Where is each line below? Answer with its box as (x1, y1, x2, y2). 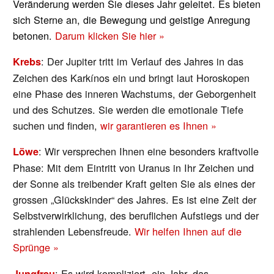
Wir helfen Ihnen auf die (135, 224, 242, 239)
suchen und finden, (13, 118, 101, 133)
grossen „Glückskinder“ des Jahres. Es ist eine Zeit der (13, 192, 257, 207)
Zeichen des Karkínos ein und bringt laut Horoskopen (13, 70, 250, 86)
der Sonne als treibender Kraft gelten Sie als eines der (13, 176, 256, 191)
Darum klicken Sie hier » (55, 28, 165, 43)
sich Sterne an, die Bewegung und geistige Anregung (13, 12, 251, 27)
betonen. (13, 28, 56, 43)
